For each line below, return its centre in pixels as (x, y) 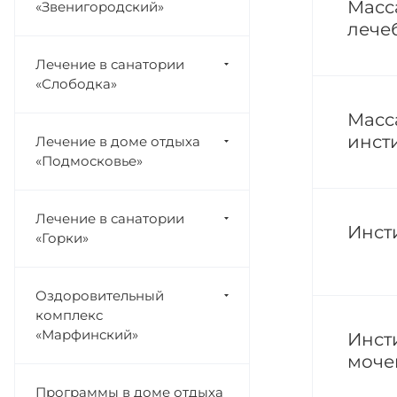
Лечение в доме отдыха (118, 141)
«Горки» (62, 238)
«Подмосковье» (89, 161)
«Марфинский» (87, 335)
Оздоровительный (100, 296)
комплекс (69, 315)
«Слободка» (76, 84)
